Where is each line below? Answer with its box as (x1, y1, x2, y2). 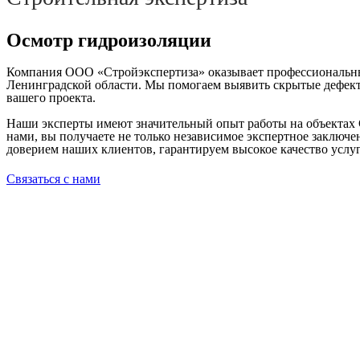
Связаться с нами (6, 172, 100, 186)
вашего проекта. (6, 91, 96, 104)
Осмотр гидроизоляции (6, 30, 211, 51)
